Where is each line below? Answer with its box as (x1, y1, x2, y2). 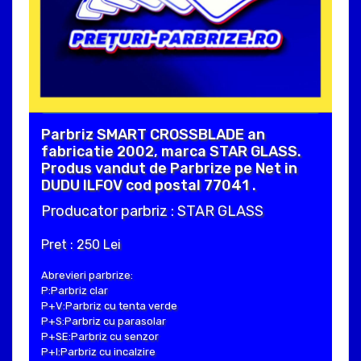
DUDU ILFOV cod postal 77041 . (41, 176, 256, 194)
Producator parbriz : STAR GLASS (41, 201, 263, 220)
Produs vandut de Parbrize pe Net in (41, 159, 297, 177)
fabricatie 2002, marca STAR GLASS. (41, 142, 301, 160)
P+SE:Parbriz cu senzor (41, 330, 159, 342)
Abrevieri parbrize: (41, 268, 133, 281)
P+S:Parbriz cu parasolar (41, 314, 166, 327)
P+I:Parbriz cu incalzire (41, 345, 156, 358)
